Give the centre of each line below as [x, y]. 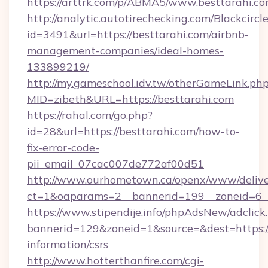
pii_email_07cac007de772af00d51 [115, 164]
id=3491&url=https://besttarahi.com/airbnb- [138, 34]
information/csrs [68, 244]
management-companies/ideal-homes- [125, 51]
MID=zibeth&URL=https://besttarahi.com [130, 99]
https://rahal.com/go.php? [90, 115]
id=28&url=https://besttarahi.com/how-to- [133, 131]
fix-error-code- [63, 147]
